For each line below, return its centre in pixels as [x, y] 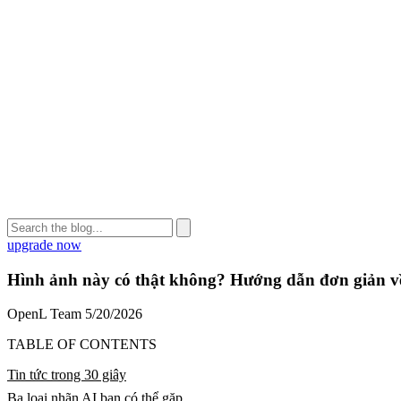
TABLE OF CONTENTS [82, 345]
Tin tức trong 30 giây [67, 375]
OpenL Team [44, 314]
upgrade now [44, 245]
